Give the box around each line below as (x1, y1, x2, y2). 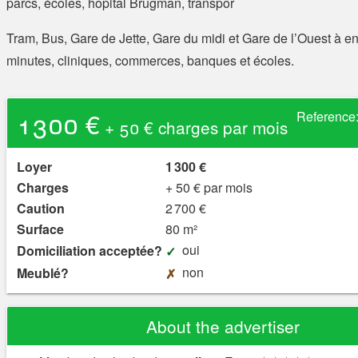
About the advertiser (146, 314, 300, 339)
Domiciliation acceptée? (17, 241, 162, 261)
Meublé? (17, 264, 69, 283)
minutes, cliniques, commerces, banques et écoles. (6, 51, 294, 70)
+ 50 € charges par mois (99, 115, 288, 140)
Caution (17, 199, 65, 218)
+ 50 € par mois (165, 178, 253, 197)
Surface (17, 220, 64, 239)
